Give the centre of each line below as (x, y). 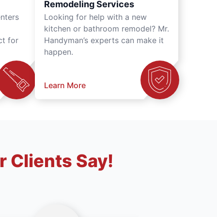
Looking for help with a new (95, 17)
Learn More (65, 85)
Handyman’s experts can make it (104, 40)
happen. (59, 52)
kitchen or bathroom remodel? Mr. (107, 28)
